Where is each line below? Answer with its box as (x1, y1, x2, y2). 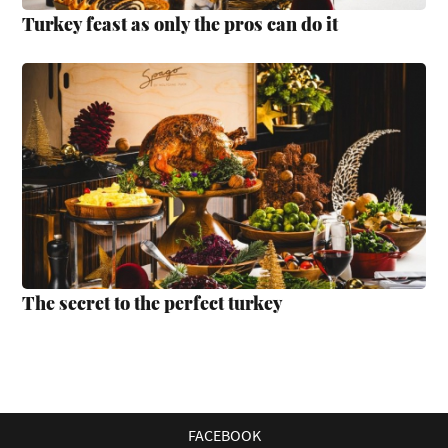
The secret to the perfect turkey (22, 291, 284, 316)
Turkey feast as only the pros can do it (22, 11, 339, 36)
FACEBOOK (187, 425, 261, 446)
